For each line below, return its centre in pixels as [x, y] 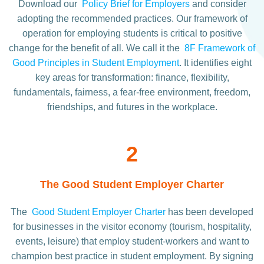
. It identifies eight [215, 63]
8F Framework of [220, 48]
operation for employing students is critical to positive [132, 34]
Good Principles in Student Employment [96, 63]
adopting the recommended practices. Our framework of [132, 19]
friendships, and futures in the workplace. [132, 107]
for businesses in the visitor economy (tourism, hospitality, [132, 227]
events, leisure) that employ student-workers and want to [132, 242]
